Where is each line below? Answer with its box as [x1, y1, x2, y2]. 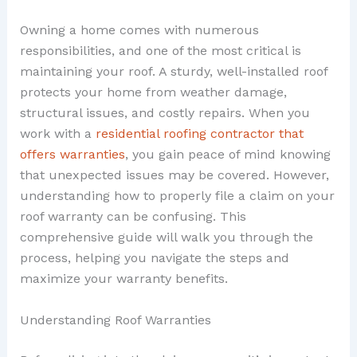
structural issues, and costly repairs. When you [19, 105, 310, 121]
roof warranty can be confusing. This [19, 209, 246, 225]
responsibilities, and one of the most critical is [19, 43, 301, 59]
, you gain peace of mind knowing [124, 147, 331, 163]
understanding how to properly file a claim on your [19, 188, 335, 204]
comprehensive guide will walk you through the [19, 229, 313, 245]
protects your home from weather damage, [19, 84, 287, 100]
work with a [19, 126, 96, 142]
